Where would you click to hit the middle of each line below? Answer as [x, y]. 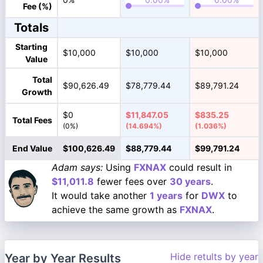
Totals [31, 28]
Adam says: [77, 167]
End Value [32, 148]
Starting [31, 47]
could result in [199, 167]
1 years [166, 195]
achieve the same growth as [116, 210]
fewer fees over [132, 181]
